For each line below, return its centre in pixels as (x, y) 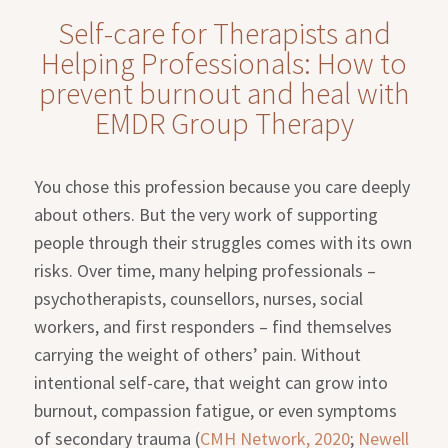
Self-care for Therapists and (224, 32)
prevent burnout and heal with (224, 92)
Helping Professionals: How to (224, 62)
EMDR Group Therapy (224, 122)
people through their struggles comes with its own (223, 242)
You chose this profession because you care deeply (222, 186)
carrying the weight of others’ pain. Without (198, 354)
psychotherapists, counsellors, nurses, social (199, 298)
